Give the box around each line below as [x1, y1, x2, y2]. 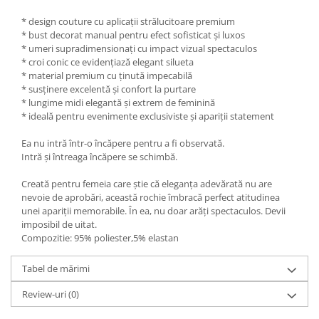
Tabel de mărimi [22, 262, 90, 276]
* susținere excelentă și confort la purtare [21, 83, 196, 96]
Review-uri [22, 288, 68, 301]
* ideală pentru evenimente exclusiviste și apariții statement [21, 110, 274, 123]
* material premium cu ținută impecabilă [21, 69, 192, 83]
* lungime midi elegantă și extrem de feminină [21, 96, 215, 110]
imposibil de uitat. [21, 218, 97, 231]
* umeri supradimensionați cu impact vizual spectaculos [21, 42, 257, 56]
